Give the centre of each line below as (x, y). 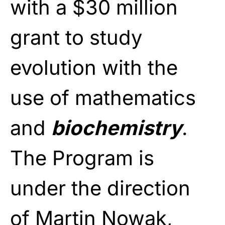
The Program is (82, 158)
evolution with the (94, 67)
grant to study (76, 37)
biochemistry (117, 128)
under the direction (100, 188)
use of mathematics (103, 97)
